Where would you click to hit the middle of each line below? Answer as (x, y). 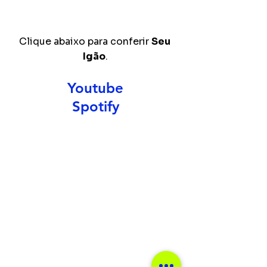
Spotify (95, 106)
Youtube (95, 88)
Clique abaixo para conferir (85, 41)
